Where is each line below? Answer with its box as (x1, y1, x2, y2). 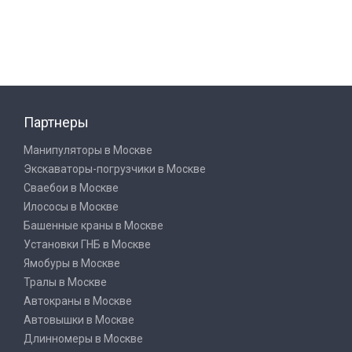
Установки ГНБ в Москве (24, 238, 151, 251)
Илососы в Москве (24, 200, 119, 213)
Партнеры (24, 114, 89, 130)
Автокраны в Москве (24, 295, 132, 307)
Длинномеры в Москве (24, 332, 143, 345)
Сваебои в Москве (24, 181, 119, 194)
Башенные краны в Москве (24, 219, 163, 232)
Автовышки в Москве (24, 313, 134, 326)
